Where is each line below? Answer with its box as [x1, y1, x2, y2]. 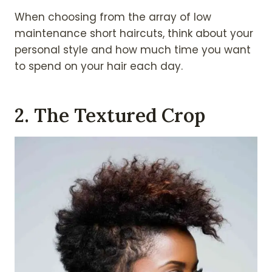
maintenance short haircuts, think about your [15, 26, 253, 41]
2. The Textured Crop [15, 103, 205, 127]
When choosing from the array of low [15, 10, 211, 25]
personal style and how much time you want [15, 42, 251, 58]
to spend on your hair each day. [15, 59, 183, 74]
